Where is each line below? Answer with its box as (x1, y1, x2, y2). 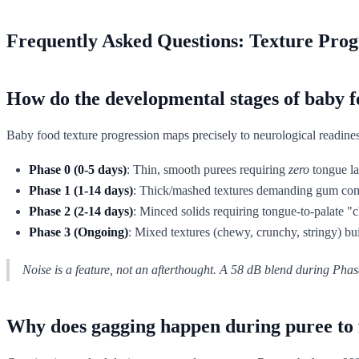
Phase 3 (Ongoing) (29, 224, 128, 239)
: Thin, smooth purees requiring (127, 162, 288, 176)
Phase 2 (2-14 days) (29, 204, 133, 218)
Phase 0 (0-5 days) (29, 162, 127, 176)
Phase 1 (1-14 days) (29, 183, 133, 197)
